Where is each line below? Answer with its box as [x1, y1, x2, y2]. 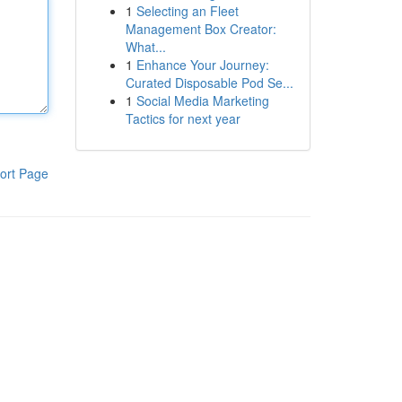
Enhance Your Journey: [135, 56, 269, 74]
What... [125, 38, 166, 56]
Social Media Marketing [135, 92, 269, 109]
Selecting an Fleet [135, 2, 239, 20]
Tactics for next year [125, 109, 240, 127]
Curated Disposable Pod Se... [125, 74, 293, 92]
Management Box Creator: [125, 20, 276, 38]
